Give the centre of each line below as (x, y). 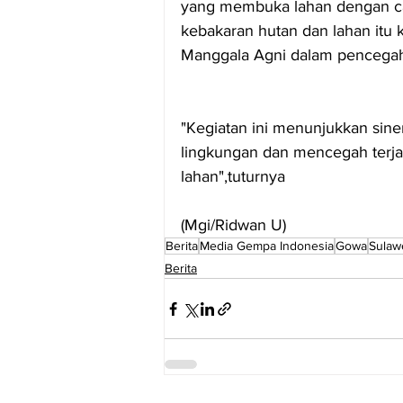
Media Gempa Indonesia (267, 246)
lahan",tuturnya (233, 177)
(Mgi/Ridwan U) (233, 225)
